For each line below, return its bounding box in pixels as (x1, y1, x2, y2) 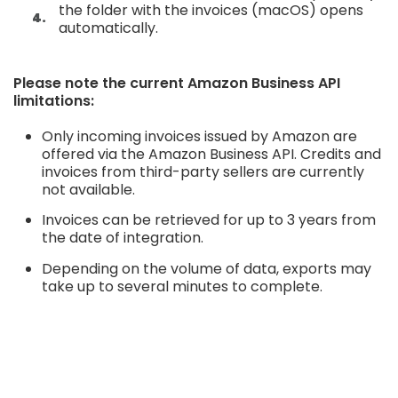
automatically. (59, 17, 158, 38)
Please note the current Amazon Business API (13, 72, 340, 93)
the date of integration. (42, 227, 207, 249)
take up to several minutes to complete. (42, 275, 326, 297)
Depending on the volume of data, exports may (42, 258, 371, 279)
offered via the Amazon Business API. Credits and (42, 143, 381, 164)
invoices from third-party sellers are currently (42, 161, 364, 182)
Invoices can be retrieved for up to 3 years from (42, 210, 376, 231)
